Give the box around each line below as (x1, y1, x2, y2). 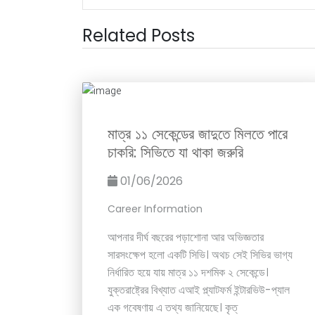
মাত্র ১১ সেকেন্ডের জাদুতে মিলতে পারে (108, 123, 288, 144)
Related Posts (82, 24, 195, 48)
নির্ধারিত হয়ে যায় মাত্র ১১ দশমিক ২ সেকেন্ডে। (108, 264, 269, 281)
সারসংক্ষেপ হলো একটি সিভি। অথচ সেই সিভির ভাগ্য (108, 246, 292, 263)
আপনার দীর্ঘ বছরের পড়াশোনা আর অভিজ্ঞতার (108, 229, 264, 245)
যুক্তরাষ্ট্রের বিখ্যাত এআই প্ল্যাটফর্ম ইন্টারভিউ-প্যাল (108, 281, 290, 298)
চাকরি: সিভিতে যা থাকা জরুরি (108, 141, 243, 162)
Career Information (108, 201, 202, 216)
